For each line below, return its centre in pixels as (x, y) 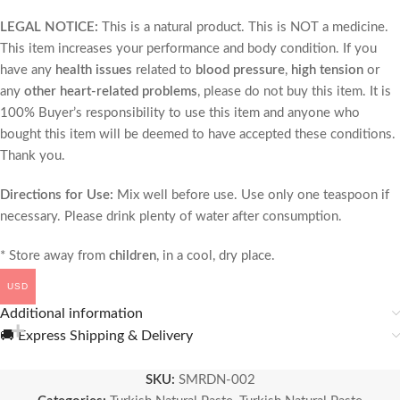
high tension (327, 71)
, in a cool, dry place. (216, 256)
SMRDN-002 (217, 380)
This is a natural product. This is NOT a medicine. (245, 28)
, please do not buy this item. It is (294, 92)
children (133, 256)
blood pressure (240, 71)
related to (164, 71)
